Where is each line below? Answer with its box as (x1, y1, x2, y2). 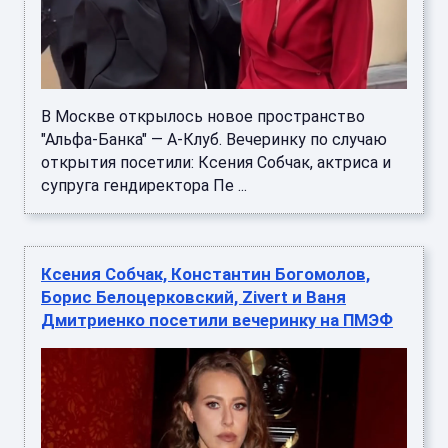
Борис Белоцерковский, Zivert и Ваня (41, 287, 346, 308)
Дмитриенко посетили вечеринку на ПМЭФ (41, 310, 393, 331)
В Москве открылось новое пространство (41, 107, 365, 127)
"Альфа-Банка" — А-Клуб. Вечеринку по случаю (41, 130, 387, 150)
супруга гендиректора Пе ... (41, 176, 247, 196)
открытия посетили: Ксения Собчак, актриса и (41, 153, 391, 173)
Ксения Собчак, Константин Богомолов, (41, 264, 370, 285)
